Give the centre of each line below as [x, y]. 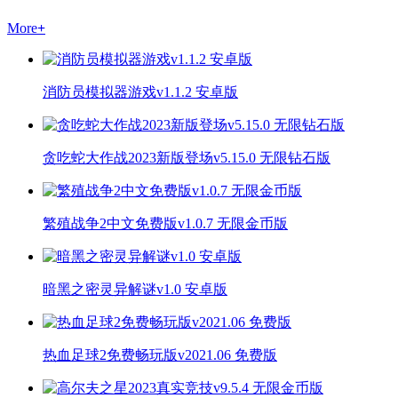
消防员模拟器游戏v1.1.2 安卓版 [140, 92]
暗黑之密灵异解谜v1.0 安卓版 [135, 289]
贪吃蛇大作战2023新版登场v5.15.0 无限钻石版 [187, 158]
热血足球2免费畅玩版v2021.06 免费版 [160, 355]
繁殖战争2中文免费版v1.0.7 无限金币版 [165, 223]
